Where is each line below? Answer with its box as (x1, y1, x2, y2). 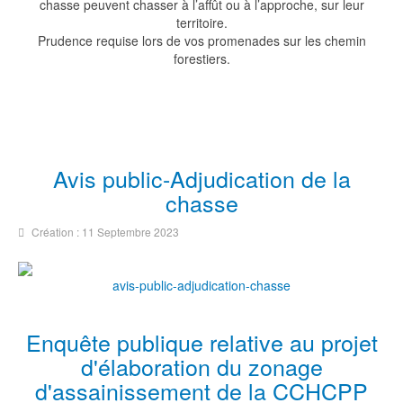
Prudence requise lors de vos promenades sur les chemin (37, 31, 366, 49)
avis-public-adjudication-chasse (112, 276, 291, 294)
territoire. (175, 13, 228, 31)
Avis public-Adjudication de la (52, 162, 351, 194)
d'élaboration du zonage (80, 350, 323, 382)
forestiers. (173, 49, 230, 67)
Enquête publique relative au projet (25, 326, 378, 358)
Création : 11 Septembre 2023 (31, 224, 179, 239)
